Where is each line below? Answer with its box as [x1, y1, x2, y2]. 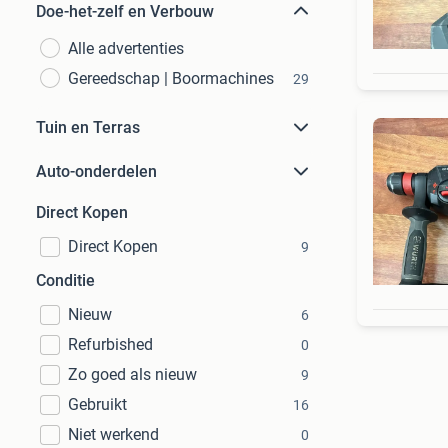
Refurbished [68, 335, 153, 354]
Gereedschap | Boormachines [68, 69, 274, 88]
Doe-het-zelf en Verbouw [36, 2, 214, 21]
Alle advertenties [68, 39, 184, 58]
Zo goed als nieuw [68, 365, 197, 384]
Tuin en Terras [36, 118, 140, 137]
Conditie [36, 271, 95, 290]
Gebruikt [68, 395, 127, 414]
